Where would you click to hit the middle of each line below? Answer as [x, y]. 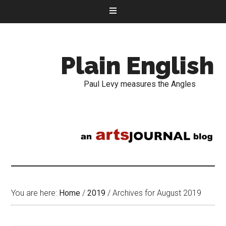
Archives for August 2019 [156, 193]
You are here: [35, 193]
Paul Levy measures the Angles [140, 84]
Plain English [137, 66]
